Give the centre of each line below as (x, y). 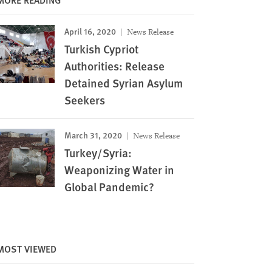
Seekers (84, 100)
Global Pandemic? (109, 187)
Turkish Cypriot (101, 49)
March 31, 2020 (93, 135)
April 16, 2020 (90, 31)
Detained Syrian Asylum (123, 83)
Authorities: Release (114, 66)
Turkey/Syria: (98, 153)
